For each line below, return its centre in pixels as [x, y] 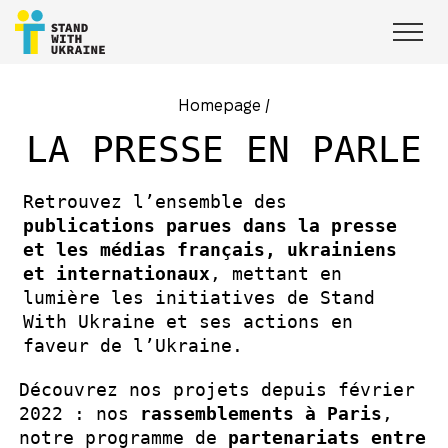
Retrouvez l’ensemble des [155, 201]
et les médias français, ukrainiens [210, 249]
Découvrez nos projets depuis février [217, 389]
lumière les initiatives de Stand [199, 297]
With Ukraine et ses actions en [188, 321]
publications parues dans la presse [210, 225]
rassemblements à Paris [261, 413]
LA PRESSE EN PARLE [224, 149]
